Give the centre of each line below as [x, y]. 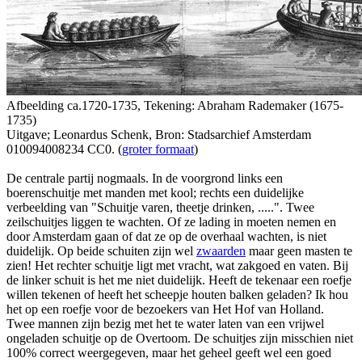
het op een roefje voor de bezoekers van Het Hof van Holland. [165, 309]
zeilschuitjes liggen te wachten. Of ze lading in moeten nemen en [171, 221]
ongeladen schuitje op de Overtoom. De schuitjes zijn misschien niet [180, 338]
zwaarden [221, 250]
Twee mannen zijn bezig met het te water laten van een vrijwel [165, 323]
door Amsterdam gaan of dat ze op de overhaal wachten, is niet [166, 236]
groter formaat [158, 149]
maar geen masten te [299, 250]
